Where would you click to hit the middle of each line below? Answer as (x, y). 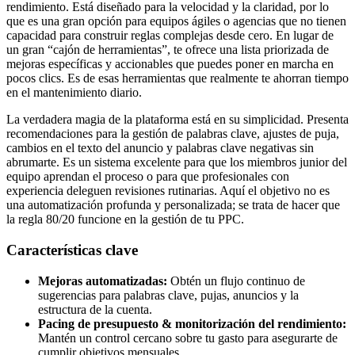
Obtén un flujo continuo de (236, 281)
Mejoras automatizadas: (103, 281)
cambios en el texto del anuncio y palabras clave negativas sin (160, 148)
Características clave (72, 250)
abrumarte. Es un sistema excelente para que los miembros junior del (177, 162)
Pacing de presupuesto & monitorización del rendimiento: (192, 323)
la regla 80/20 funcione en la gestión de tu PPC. (125, 219)
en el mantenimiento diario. (74, 93)
